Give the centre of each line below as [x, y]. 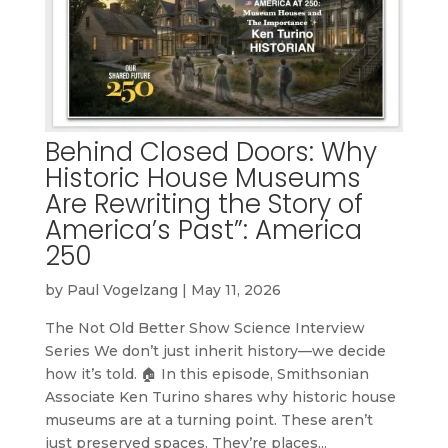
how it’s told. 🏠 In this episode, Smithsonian [206, 373]
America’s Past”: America [203, 229]
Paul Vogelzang [122, 289]
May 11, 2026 [235, 289]
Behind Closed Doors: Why [210, 151]
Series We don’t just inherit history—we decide [215, 350]
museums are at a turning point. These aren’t [208, 419]
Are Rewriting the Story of [203, 203]
